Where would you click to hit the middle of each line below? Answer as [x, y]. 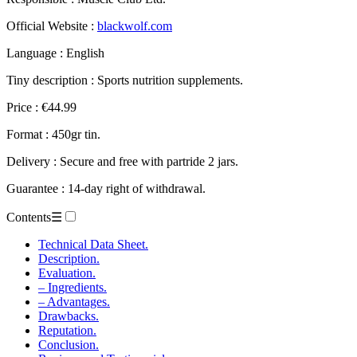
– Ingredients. [73, 287]
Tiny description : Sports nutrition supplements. [125, 80]
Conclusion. [69, 344]
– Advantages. [74, 301]
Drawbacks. [69, 316]
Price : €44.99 [41, 107]
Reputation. [67, 330]
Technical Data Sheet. [93, 244]
